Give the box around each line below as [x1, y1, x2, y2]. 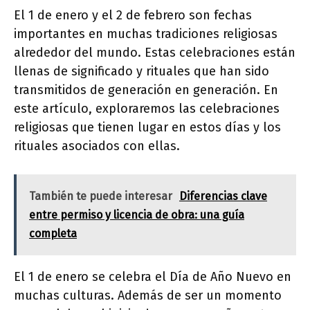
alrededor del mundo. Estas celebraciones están [14, 45, 295, 60]
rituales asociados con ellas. [14, 138, 180, 154]
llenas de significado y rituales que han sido [14, 64, 269, 79]
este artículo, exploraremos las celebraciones [14, 101, 280, 116]
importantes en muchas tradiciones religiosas [14, 26, 277, 42]
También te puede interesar [29, 190, 172, 203]
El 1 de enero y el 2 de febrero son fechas [14, 8, 252, 23]
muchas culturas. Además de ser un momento [14, 288, 282, 303]
